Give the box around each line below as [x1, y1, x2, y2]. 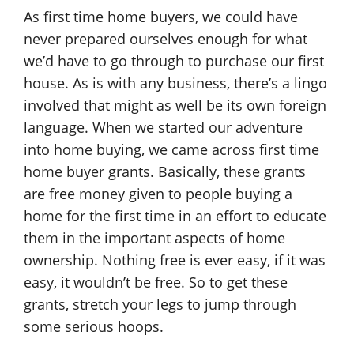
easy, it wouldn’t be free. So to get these [24, 273, 288, 292]
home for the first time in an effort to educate [24, 206, 326, 225]
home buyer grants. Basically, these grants [24, 162, 306, 181]
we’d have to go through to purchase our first [24, 51, 324, 70]
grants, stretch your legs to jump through [24, 295, 296, 314]
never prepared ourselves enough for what [24, 29, 307, 48]
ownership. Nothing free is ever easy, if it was [24, 250, 326, 269]
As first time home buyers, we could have [24, 7, 298, 26]
